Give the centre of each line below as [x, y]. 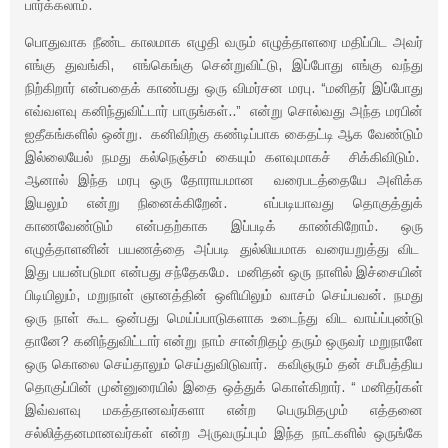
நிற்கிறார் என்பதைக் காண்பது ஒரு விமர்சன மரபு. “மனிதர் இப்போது [224, 88]
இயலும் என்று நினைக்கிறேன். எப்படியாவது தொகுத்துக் [224, 203]
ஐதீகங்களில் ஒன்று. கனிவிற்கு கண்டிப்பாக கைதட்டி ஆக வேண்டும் [224, 134]
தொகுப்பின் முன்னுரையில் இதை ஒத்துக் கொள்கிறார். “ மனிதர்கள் [224, 387]
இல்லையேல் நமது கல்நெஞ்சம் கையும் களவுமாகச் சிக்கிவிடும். [224, 157]
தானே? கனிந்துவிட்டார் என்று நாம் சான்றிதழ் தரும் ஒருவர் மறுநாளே [224, 341]
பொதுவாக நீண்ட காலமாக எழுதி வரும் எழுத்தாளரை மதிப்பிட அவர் [224, 42]
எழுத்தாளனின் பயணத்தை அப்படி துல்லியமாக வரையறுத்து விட [224, 249]
